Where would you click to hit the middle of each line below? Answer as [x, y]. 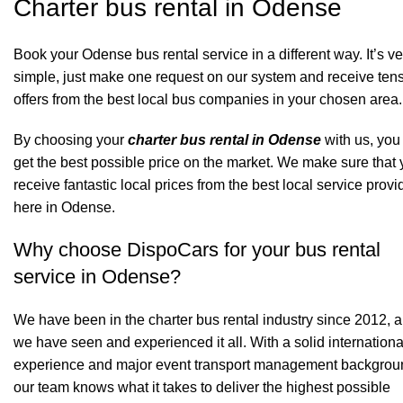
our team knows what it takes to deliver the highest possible [202, 387]
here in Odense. [64, 207]
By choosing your [71, 139]
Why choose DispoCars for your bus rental [197, 249]
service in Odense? [97, 276]
